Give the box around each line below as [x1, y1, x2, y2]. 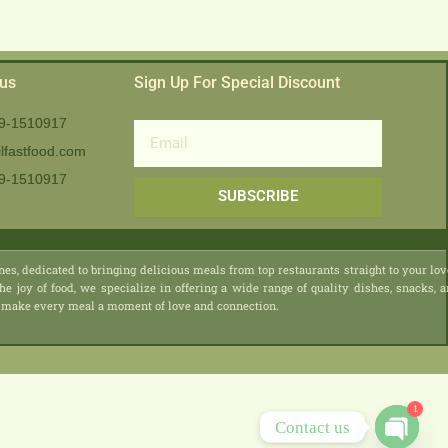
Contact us [275, 417, 350, 437]
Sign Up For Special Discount [134, 72, 341, 92]
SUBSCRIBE [217, 187, 298, 206]
